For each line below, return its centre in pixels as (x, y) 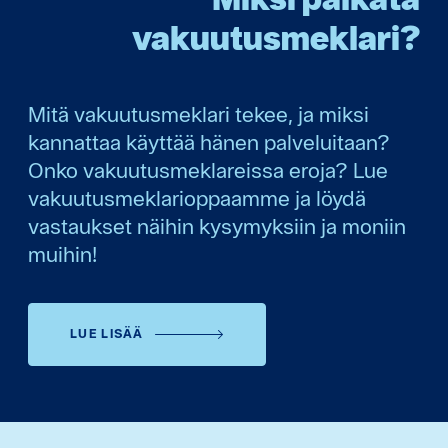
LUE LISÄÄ (107, 334)
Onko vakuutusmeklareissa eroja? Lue (208, 170)
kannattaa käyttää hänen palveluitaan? (209, 142)
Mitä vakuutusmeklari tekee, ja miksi (198, 114)
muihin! (62, 254)
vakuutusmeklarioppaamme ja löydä (197, 198)
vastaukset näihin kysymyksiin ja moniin (217, 226)
